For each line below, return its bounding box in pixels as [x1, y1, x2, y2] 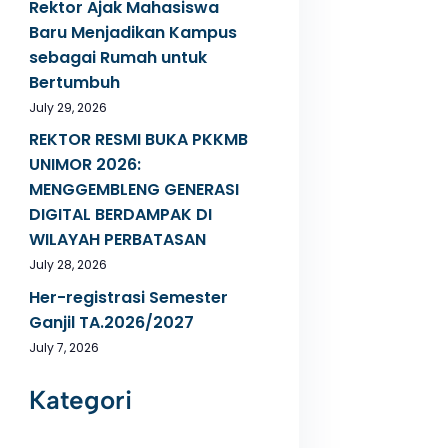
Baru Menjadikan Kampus [28, 20, 237, 44]
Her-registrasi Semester [28, 285, 228, 309]
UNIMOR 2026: [28, 153, 141, 177]
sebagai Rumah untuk [28, 45, 207, 69]
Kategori [28, 384, 132, 417]
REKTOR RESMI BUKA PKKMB [28, 128, 248, 152]
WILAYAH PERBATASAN [28, 228, 206, 252]
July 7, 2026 [28, 338, 99, 356]
